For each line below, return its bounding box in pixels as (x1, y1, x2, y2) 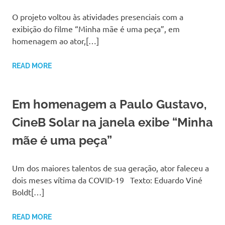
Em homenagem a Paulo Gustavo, (12, 97, 207, 112)
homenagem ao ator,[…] (12, 36, 99, 46)
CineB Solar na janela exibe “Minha (12, 115, 213, 130)
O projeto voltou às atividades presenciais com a (12, 12, 183, 22)
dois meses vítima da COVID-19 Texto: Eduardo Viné (12, 175, 202, 185)
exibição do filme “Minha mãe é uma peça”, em (12, 24, 180, 34)
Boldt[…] (12, 187, 44, 197)
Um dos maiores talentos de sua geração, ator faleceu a (12, 163, 209, 173)
